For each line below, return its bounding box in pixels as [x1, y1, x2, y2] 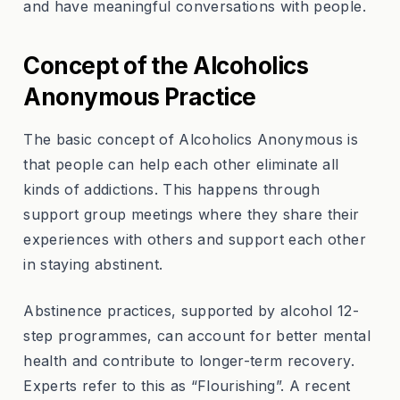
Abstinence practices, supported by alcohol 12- [23, 302, 359, 321]
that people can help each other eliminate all [23, 155, 339, 174]
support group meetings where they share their [23, 205, 360, 224]
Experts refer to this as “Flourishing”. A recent [23, 377, 351, 396]
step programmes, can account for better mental [23, 327, 371, 346]
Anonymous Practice [23, 83, 256, 112]
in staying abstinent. [23, 255, 163, 274]
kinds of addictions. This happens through [23, 180, 321, 199]
